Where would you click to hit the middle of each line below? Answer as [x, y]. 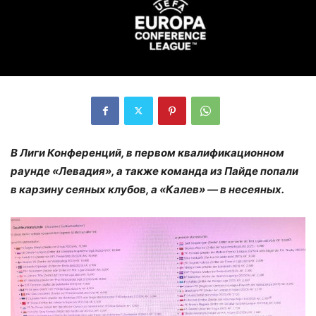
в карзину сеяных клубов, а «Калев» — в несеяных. [147, 189]
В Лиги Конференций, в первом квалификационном [147, 152]
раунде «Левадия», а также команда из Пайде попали [154, 171]
